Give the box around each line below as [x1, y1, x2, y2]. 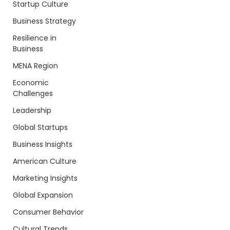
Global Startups [13, 122, 68, 132]
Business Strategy [13, 16, 76, 26]
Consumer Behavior [13, 207, 84, 217]
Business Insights [13, 139, 72, 149]
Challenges [13, 88, 53, 99]
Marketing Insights [13, 173, 78, 183]
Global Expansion [13, 190, 73, 200]
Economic [13, 78, 49, 88]
